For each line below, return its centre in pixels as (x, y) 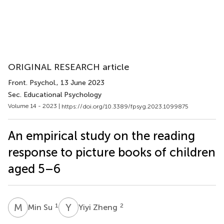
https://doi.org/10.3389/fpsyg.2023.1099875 (125, 106)
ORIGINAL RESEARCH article (69, 67)
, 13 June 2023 (80, 83)
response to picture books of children (112, 152)
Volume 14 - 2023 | (35, 106)
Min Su (41, 207)
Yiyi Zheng (99, 207)
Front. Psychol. (32, 83)
